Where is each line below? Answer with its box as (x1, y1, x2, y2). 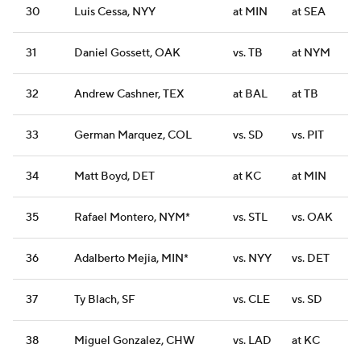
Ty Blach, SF (74, 293, 135, 308)
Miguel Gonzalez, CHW (74, 334, 195, 349)
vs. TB (233, 46, 263, 61)
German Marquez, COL (74, 128, 192, 143)
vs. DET (292, 251, 330, 267)
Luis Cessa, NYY (74, 5, 156, 20)
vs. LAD (233, 334, 272, 349)
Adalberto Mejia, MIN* (74, 251, 189, 267)
